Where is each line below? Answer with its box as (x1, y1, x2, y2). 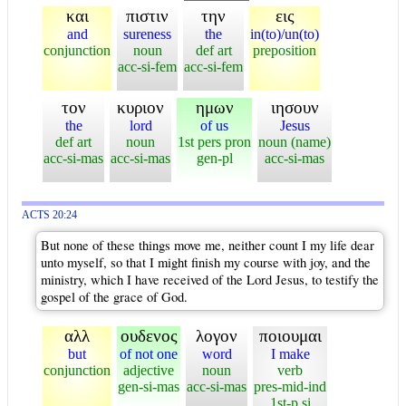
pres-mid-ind (254, 378, 326, 394)
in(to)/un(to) (250, 25, 319, 42)
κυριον (117, 97, 164, 117)
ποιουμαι (258, 325, 322, 345)
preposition (253, 42, 316, 58)
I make (270, 345, 310, 362)
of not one (120, 345, 178, 362)
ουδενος (120, 325, 178, 345)
